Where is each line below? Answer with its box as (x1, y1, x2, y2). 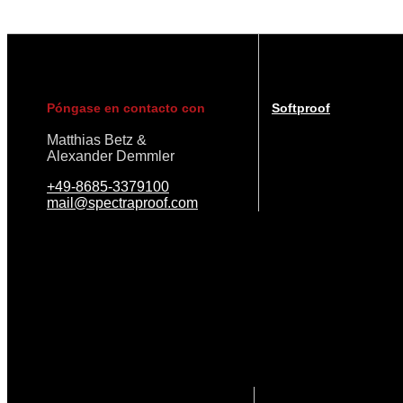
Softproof (272, 101, 330, 116)
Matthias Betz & (47, 132, 147, 148)
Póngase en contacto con (47, 101, 205, 116)
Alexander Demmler (47, 148, 175, 165)
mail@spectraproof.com (47, 195, 198, 211)
